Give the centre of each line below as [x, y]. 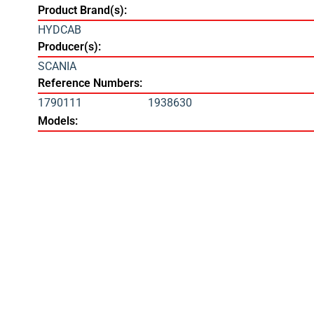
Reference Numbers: [90, 83]
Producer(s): [69, 47]
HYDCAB [59, 30]
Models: [57, 121]
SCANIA [57, 67]
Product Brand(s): [82, 11]
